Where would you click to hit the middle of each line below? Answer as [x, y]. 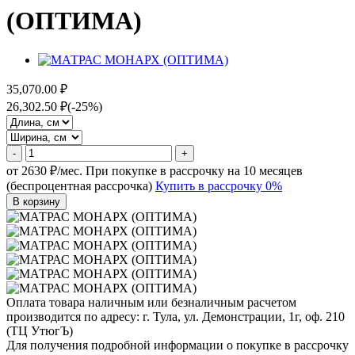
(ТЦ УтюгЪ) [40, 330]
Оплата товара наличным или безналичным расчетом [151, 302]
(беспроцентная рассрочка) [79, 185]
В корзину [36, 201]
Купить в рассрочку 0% [219, 185]
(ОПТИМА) [74, 21]
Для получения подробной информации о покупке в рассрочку [177, 345]
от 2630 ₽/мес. [44, 170]
